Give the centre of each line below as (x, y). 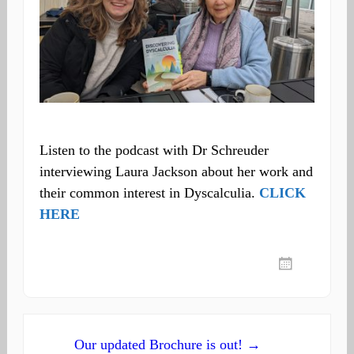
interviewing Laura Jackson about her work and (176, 171)
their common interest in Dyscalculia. (149, 192)
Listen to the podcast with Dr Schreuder (154, 150)
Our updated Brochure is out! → (168, 344)
